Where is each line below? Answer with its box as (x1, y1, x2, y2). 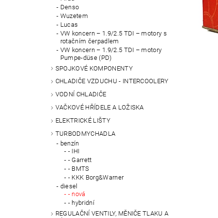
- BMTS (68, 165, 90, 173)
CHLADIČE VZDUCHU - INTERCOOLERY (55, 77, 169, 85)
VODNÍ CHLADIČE (55, 91, 107, 98)
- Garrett (68, 156, 92, 164)
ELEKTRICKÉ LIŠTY (55, 116, 110, 124)
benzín (60, 140, 79, 147)
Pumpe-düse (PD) (60, 54, 112, 61)
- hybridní (68, 199, 94, 207)
